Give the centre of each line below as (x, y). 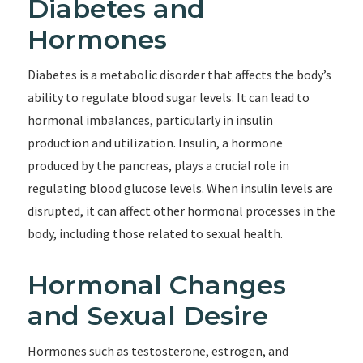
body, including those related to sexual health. (155, 233)
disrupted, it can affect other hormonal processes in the (181, 211)
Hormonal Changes (156, 285)
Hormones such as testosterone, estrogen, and (158, 351)
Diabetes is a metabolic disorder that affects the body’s (179, 75)
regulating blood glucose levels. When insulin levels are (180, 188)
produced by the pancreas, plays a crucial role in (158, 165)
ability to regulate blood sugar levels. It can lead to (168, 97)
